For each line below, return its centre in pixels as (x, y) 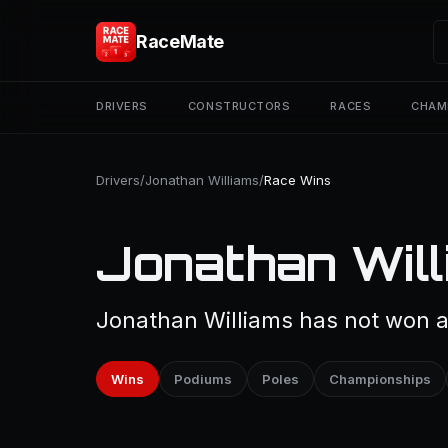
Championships (380, 379)
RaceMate (180, 41)
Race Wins (297, 180)
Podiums (203, 379)
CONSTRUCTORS (239, 106)
